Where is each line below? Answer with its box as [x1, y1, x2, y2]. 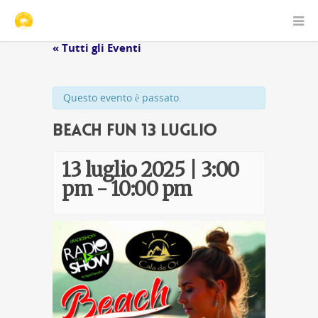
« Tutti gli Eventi [53, 40, 141, 55]
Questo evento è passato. [63, 91, 182, 104]
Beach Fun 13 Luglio [53, 119, 217, 141]
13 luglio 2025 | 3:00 [62, 158, 239, 182]
